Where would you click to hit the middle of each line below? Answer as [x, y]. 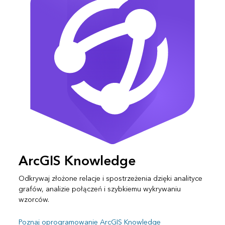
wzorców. [34, 199]
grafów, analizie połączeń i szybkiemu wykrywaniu [99, 189]
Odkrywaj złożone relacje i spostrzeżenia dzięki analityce [110, 178]
